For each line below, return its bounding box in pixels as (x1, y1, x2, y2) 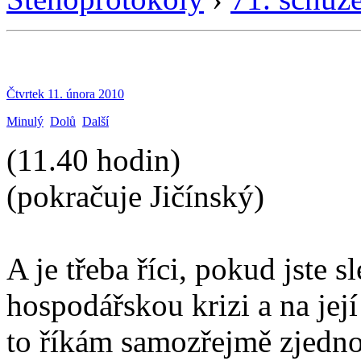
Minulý (6, 114, 44, 128)
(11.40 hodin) (6, 142, 180, 177)
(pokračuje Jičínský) (6, 178, 264, 214)
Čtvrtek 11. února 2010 (6, 86, 124, 101)
